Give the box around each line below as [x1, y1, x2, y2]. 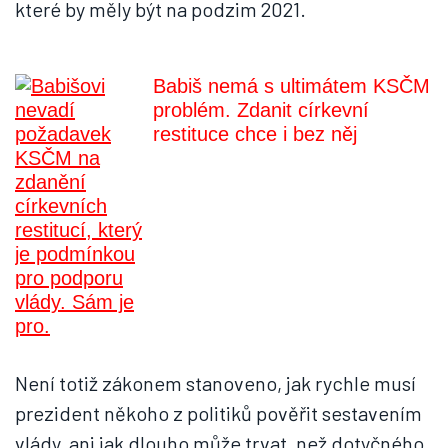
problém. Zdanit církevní [153, 99, 369, 121]
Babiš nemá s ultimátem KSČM [153, 75, 430, 97]
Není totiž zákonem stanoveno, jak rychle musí [15, 371, 416, 395]
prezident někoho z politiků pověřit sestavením [15, 401, 422, 425]
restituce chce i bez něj [153, 123, 357, 145]
